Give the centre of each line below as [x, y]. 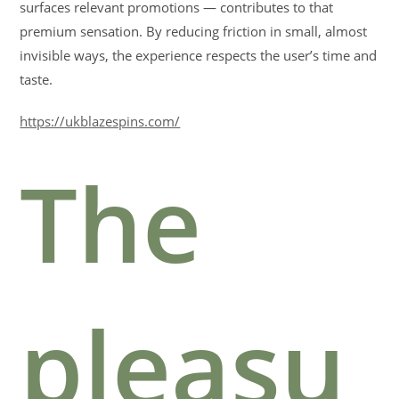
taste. [37, 79]
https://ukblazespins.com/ [100, 121]
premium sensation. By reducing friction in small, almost [194, 31]
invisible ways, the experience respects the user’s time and [199, 55]
